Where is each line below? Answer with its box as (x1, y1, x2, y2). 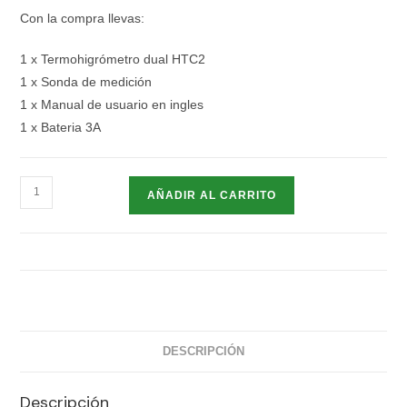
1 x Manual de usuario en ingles (20, 96, 204, 112)
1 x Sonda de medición (20, 74, 153, 89)
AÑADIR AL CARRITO (147, 188, 277, 202)
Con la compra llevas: (20, 10, 145, 25)
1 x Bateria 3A (20, 119, 102, 134)
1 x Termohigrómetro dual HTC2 (20, 51, 206, 66)
